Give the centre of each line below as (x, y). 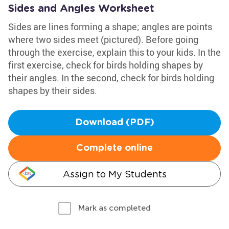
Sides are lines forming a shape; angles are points (110, 27)
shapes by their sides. (53, 90)
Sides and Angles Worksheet (81, 9)
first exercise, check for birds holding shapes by (106, 65)
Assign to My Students (114, 174)
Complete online (114, 148)
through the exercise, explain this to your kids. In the (114, 52)
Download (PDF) (114, 123)
